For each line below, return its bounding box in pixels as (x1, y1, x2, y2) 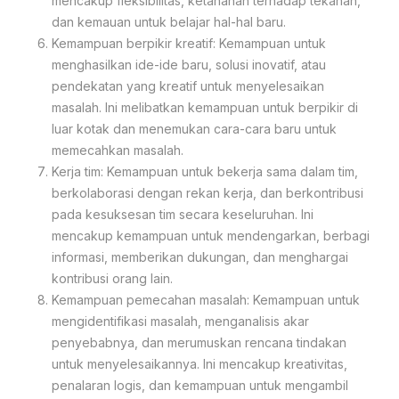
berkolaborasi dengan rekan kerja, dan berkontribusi (52, 184, 363, 200)
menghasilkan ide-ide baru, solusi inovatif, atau (52, 56, 326, 72)
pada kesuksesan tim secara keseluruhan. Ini (52, 206, 313, 222)
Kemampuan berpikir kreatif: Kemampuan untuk (52, 35, 326, 51)
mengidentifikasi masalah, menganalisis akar (52, 313, 309, 329)
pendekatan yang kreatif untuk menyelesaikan (52, 77, 324, 94)
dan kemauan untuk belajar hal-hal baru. (52, 13, 286, 29)
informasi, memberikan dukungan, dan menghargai (52, 248, 348, 265)
